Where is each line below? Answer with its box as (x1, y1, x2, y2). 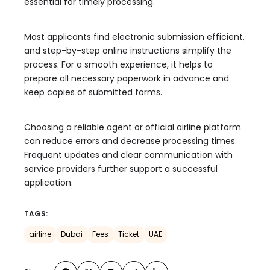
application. (24, 177, 73, 189)
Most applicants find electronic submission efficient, (24, 31, 245, 43)
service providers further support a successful (24, 163, 218, 175)
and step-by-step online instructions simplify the (24, 45, 231, 57)
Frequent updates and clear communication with (24, 149, 233, 162)
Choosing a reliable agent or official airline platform (24, 121, 241, 134)
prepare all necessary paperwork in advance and (24, 72, 229, 85)
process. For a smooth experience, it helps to (24, 58, 213, 71)
